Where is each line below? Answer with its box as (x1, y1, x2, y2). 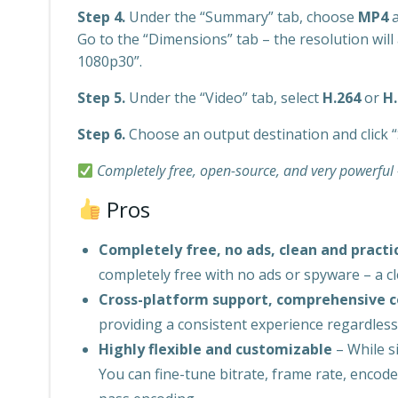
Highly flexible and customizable (99, 339, 332, 359)
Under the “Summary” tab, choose (125, 7, 358, 27)
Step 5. (77, 88, 125, 107)
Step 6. (77, 124, 125, 144)
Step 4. (77, 7, 125, 27)
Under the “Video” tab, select (125, 88, 322, 107)
